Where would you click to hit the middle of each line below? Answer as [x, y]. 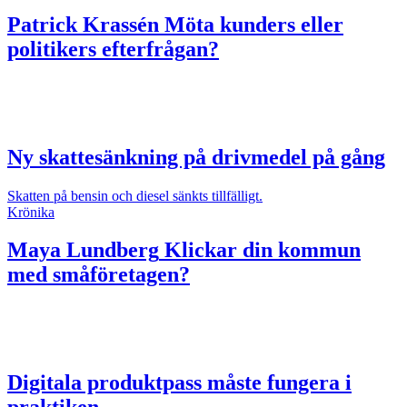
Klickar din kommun [260, 250]
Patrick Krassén [83, 24]
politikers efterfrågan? [113, 49]
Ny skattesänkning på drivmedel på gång [196, 157]
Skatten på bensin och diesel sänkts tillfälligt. [135, 195]
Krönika [31, 212]
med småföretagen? [99, 275]
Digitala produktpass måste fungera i [179, 383]
